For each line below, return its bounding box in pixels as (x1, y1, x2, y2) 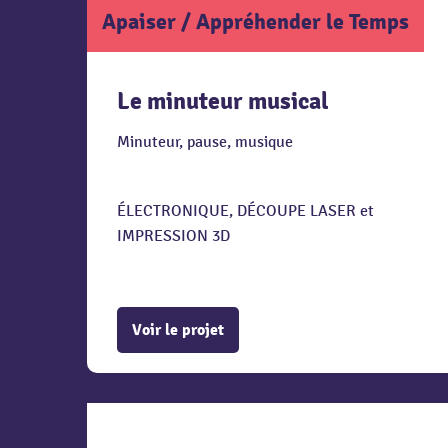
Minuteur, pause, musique (117, 132, 293, 152)
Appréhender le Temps (196, 8, 409, 35)
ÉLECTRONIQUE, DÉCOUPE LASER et (117, 201, 374, 221)
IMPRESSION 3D (117, 226, 230, 246)
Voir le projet (132, 320, 224, 340)
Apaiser (102, 8, 176, 35)
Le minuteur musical (117, 86, 329, 116)
